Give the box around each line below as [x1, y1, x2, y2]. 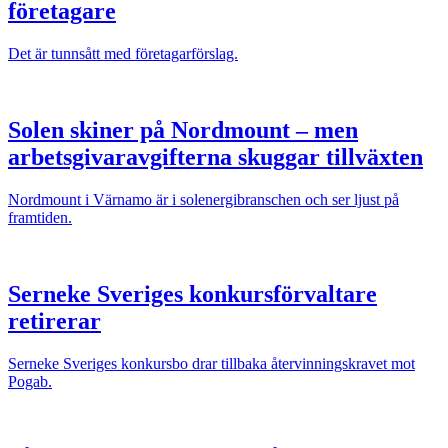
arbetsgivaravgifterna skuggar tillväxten [8, 143, 423, 170]
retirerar [8, 307, 101, 334]
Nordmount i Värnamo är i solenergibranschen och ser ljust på [8, 190, 399, 208]
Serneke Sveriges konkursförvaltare [8, 280, 377, 307]
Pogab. [8, 372, 52, 390]
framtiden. [8, 208, 72, 226]
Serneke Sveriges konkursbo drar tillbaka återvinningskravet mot [8, 354, 415, 372]
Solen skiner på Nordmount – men [8, 116, 358, 143]
